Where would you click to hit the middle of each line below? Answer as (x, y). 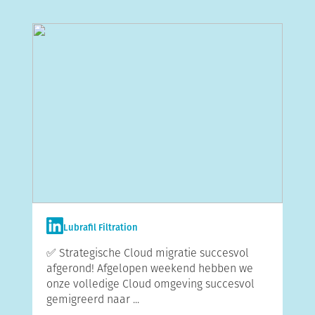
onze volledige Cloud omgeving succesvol (150, 284)
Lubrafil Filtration (100, 228)
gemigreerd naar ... (92, 299)
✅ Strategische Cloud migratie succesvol (147, 253)
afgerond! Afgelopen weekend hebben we (149, 268)
